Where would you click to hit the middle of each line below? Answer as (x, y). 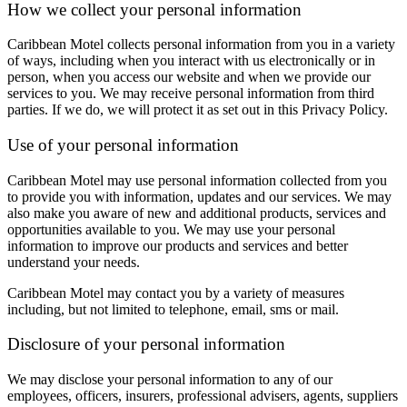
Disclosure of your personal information (146, 344)
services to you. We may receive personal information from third (191, 94)
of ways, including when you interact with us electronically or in (191, 61)
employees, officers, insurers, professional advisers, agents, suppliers (203, 396)
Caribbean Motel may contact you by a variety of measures (176, 293)
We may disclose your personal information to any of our (170, 380)
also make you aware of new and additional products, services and (197, 213)
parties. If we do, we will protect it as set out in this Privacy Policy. (198, 110)
